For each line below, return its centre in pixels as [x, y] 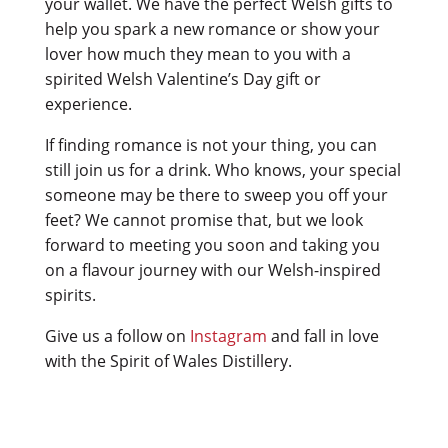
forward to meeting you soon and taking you [212, 244]
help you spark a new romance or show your [212, 28]
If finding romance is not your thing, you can [210, 144]
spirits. [72, 294]
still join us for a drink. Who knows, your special [222, 169]
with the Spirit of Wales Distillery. [168, 360]
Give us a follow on [117, 335]
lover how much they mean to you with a [197, 53]
